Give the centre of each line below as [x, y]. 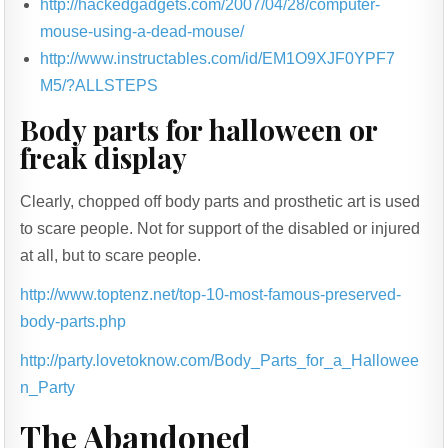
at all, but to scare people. [111, 256]
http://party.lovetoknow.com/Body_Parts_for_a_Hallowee [220, 361]
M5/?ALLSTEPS [99, 85]
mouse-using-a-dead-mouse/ [142, 31]
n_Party [48, 388]
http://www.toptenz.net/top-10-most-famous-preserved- [211, 295]
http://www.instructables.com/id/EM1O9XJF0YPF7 [218, 58]
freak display [104, 157]
